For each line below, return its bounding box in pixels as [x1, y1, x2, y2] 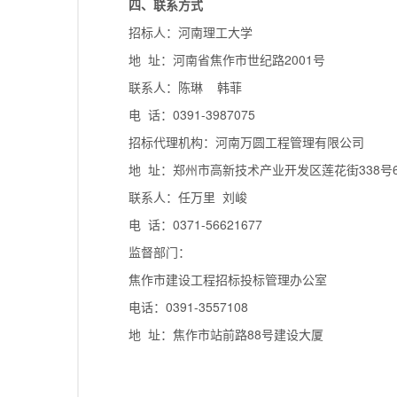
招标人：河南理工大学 [128, 23, 253, 42]
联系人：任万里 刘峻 [128, 188, 247, 206]
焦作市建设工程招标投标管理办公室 [128, 270, 327, 289]
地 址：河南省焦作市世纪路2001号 [128, 51, 325, 69]
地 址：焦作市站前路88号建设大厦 [128, 325, 323, 344]
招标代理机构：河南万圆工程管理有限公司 [128, 133, 364, 152]
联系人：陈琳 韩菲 [128, 78, 242, 97]
